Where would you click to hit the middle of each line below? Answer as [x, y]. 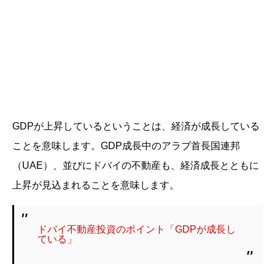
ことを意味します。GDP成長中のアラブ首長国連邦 [126, 146]
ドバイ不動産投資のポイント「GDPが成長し [137, 230]
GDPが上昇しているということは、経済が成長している [136, 126]
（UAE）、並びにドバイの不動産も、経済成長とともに [136, 166]
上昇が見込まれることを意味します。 [96, 185]
